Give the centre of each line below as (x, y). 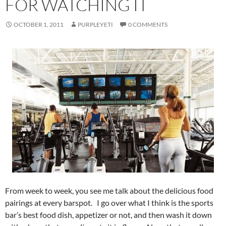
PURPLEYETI (95, 24)
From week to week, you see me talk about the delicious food (109, 190)
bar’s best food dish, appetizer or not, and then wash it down (108, 215)
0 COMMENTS (148, 24)
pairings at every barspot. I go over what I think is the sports (109, 203)
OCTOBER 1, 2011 (39, 24)
